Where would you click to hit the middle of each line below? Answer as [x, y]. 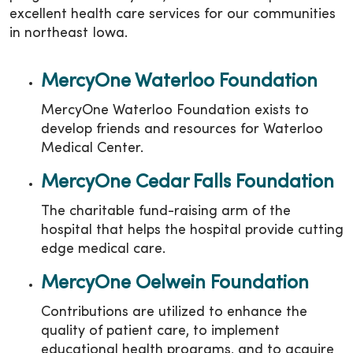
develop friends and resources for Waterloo [182, 130]
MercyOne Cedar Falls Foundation [188, 183]
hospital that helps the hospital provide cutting [192, 230]
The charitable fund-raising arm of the [166, 212]
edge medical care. [103, 249]
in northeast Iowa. [71, 33]
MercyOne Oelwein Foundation [175, 284]
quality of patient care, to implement [160, 331]
